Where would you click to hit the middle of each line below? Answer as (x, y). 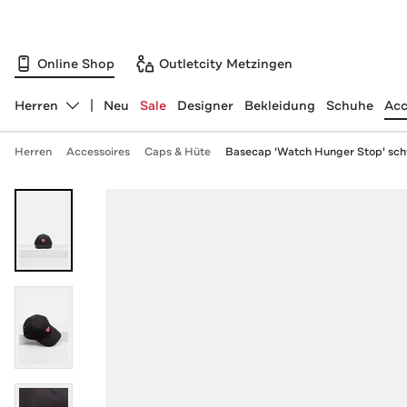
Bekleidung (279, 105)
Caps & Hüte (177, 152)
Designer (205, 105)
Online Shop (76, 63)
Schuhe (349, 105)
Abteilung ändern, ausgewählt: (110, 113)
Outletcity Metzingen (226, 63)
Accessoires (98, 152)
